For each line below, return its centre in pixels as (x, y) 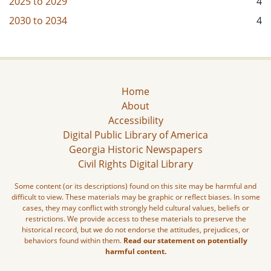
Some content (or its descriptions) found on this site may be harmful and (135, 186)
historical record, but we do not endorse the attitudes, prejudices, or (135, 230)
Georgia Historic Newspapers (135, 149)
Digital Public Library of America (135, 135)
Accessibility (135, 120)
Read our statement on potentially (185, 240)
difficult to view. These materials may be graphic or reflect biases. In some (135, 197)
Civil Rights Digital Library (135, 164)
